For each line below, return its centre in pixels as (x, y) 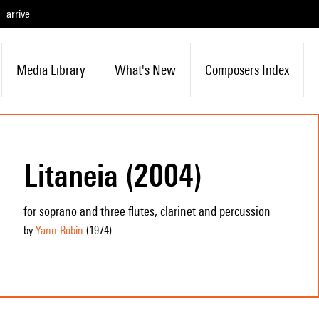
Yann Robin (59, 230)
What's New (145, 70)
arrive (18, 14)
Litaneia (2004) (113, 175)
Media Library (51, 70)
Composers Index (247, 70)
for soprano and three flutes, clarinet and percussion (147, 211)
